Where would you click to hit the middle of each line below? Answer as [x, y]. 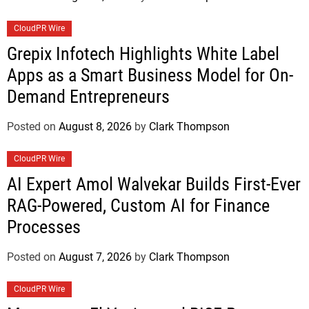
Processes [44, 227]
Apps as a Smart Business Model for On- [150, 75]
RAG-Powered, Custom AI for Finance [138, 205]
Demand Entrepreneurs [88, 96]
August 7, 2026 [95, 257]
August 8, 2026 [95, 126]
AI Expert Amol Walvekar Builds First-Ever [154, 184]
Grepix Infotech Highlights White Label [143, 53]
